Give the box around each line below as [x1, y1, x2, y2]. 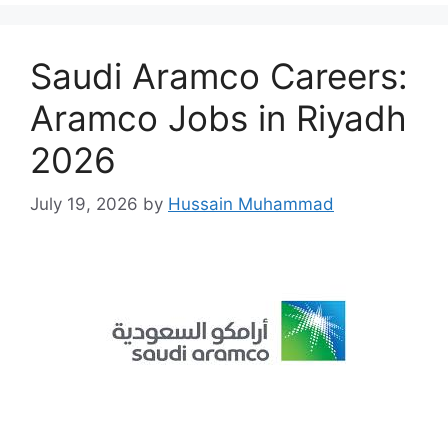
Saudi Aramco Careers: [30, 54, 408, 97]
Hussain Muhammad [168, 194, 334, 215]
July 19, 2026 [30, 194, 138, 215]
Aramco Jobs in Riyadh [30, 96, 407, 139]
